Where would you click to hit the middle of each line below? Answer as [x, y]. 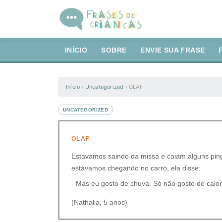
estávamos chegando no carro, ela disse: [136, 168]
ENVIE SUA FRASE [173, 50]
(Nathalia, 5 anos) [99, 202]
